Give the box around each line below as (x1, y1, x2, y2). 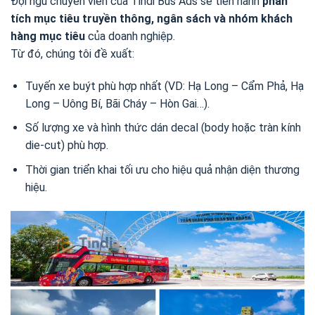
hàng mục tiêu (11, 30, 85, 44)
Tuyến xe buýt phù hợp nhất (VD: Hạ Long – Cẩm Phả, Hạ (25, 79, 304, 93)
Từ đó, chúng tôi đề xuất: (11, 47, 134, 61)
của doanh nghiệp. (85, 30, 175, 44)
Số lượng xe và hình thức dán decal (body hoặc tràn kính (25, 121, 301, 135)
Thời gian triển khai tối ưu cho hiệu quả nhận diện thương (25, 163, 300, 177)
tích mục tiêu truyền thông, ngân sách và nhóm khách (11, 12, 292, 26)
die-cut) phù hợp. (25, 139, 108, 153)
